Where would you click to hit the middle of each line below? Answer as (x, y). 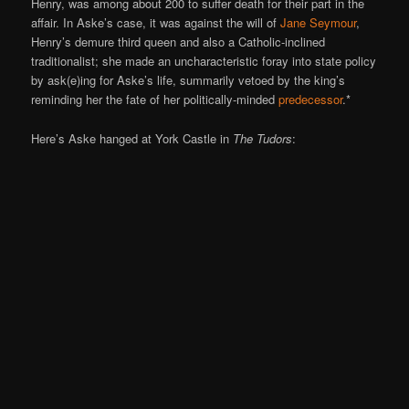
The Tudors (263, 138)
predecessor (311, 100)
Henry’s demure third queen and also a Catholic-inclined (178, 42)
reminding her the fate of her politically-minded (155, 100)
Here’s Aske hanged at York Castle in (132, 138)
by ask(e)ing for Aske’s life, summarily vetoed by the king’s (189, 80)
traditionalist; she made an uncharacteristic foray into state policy (204, 61)
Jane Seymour (319, 23)
